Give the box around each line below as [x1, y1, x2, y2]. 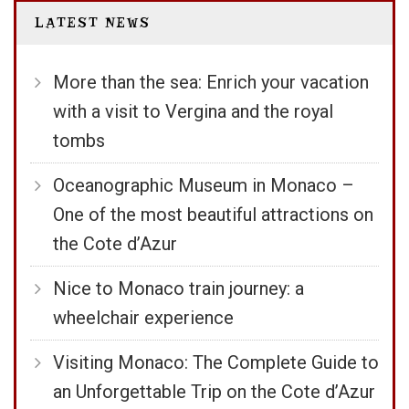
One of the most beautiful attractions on [53, 204, 373, 226]
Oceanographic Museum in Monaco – [53, 174, 354, 197]
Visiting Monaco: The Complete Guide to [53, 351, 379, 374]
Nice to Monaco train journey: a [53, 278, 304, 300]
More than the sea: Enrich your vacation [53, 71, 369, 94]
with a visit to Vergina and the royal [53, 100, 333, 123]
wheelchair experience [53, 307, 234, 330]
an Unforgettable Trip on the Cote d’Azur [53, 381, 375, 404]
